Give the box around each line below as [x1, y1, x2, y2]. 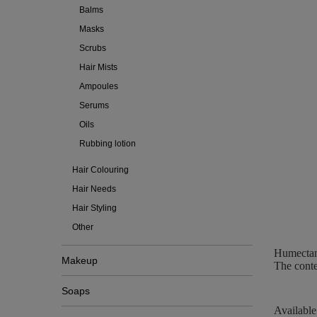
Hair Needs [72, 184, 116, 194]
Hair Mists [79, 62, 117, 72]
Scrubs [79, 43, 106, 53]
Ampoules [79, 81, 118, 91]
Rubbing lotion [79, 139, 136, 149]
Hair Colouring [72, 165, 129, 175]
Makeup [62, 255, 98, 266]
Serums [79, 100, 109, 110]
